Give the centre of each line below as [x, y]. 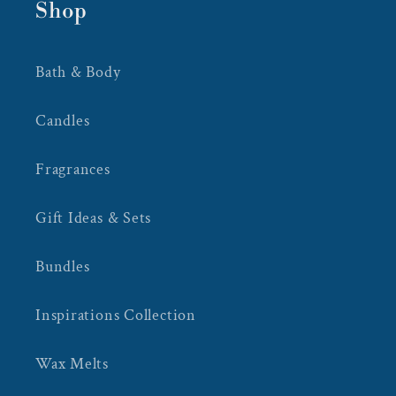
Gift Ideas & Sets [94, 217]
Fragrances [73, 169]
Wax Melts [72, 363]
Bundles [63, 266]
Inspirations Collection [116, 315]
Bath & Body [78, 72]
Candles [63, 120]
